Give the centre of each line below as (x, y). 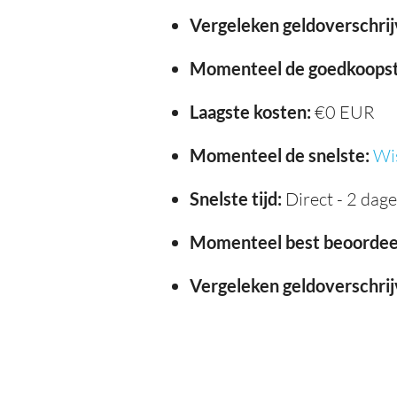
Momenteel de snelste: (280, 155)
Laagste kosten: (250, 111)
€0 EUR (343, 112)
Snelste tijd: (236, 198)
